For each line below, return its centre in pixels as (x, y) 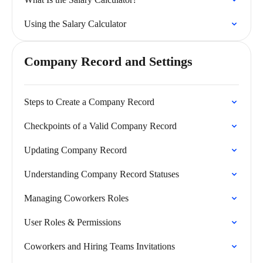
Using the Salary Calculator (75, 24)
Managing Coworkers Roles (76, 198)
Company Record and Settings (108, 61)
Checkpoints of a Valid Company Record (100, 126)
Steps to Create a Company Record (89, 102)
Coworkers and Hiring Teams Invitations (100, 246)
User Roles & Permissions (73, 222)
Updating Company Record (75, 150)
